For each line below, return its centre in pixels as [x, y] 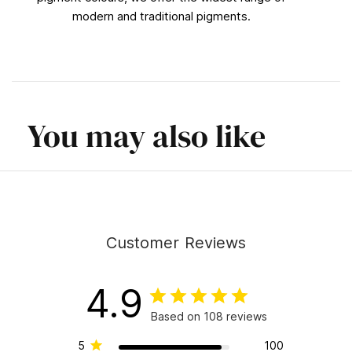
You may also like [147, 136]
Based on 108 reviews [209, 316]
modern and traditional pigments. [161, 16]
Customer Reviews [176, 242]
